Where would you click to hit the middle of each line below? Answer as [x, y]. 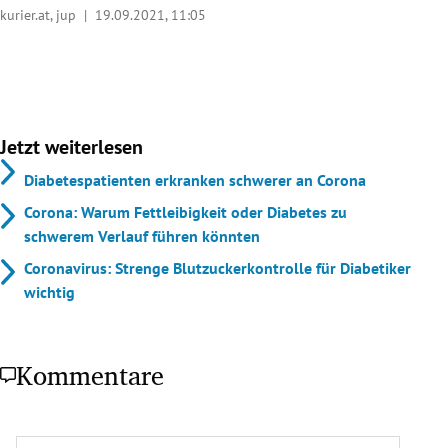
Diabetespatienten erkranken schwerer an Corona [195, 179]
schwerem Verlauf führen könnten [142, 235]
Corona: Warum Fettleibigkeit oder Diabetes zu [185, 211]
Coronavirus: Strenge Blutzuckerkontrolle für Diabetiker [217, 267]
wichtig [49, 291]
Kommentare [90, 374]
